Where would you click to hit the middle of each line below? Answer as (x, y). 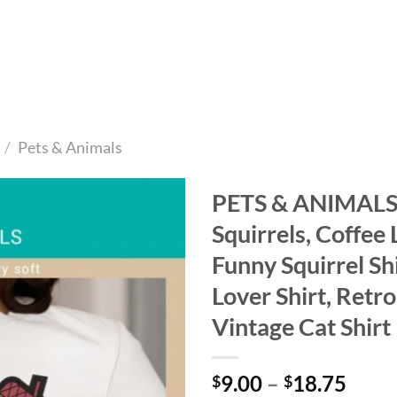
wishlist (151, 254)
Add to (151, 238)
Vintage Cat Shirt (301, 327)
